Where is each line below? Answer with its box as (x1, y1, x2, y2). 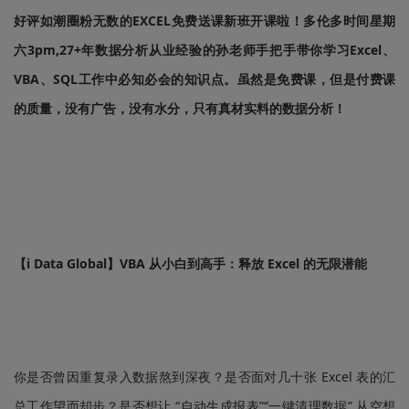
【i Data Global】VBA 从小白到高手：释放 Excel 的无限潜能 (14, 254, 367, 272)
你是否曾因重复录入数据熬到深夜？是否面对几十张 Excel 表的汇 (14, 367, 395, 385)
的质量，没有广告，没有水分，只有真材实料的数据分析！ (14, 99, 346, 117)
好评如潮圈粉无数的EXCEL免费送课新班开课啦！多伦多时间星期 (14, 11, 395, 29)
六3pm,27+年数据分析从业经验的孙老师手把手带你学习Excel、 (14, 40, 395, 58)
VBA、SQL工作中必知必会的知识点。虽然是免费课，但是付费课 (14, 69, 395, 88)
